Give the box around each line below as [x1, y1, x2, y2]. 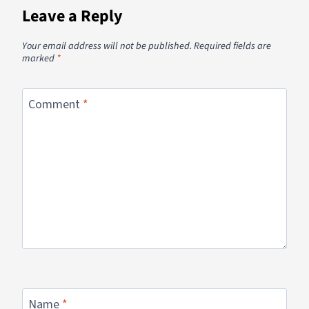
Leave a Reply [22, 3, 123, 28]
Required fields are [194, 39, 271, 54]
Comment [28, 96, 83, 114]
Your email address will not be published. [22, 39, 192, 54]
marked [22, 51, 57, 66]
